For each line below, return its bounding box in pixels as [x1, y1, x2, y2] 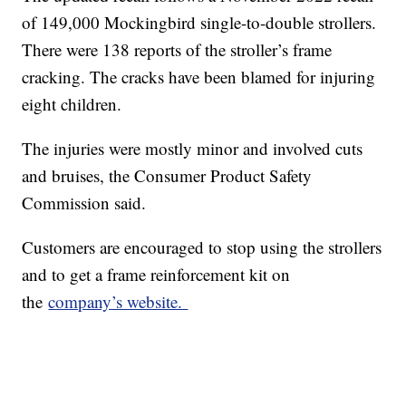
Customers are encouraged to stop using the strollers [22, 235, 382, 258]
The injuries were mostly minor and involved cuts [22, 136, 363, 159]
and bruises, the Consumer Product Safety [22, 163, 313, 187]
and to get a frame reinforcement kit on [22, 262, 291, 285]
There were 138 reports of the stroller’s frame [22, 37, 333, 61]
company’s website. [48, 289, 188, 313]
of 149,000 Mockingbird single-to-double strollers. [22, 10, 377, 34]
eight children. [22, 92, 122, 115]
